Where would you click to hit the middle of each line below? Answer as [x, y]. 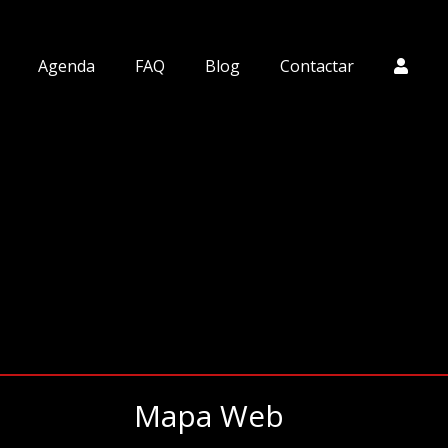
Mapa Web [208, 415]
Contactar [317, 66]
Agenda [66, 66]
